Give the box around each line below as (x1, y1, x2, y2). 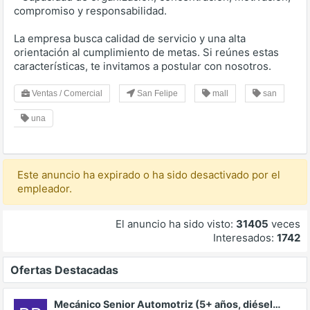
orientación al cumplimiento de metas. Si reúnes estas (14, 46, 279, 60)
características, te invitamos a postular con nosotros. (14, 60, 271, 73)
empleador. (17, 182, 72, 196)
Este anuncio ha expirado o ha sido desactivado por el (17, 168, 280, 182)
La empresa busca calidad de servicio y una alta (14, 32, 246, 46)
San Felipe (135, 89, 178, 99)
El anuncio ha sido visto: (116, 217, 236, 231)
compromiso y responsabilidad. (14, 4, 167, 18)
